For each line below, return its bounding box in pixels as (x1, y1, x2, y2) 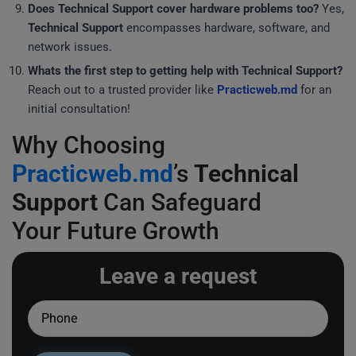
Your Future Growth (12, 217, 219, 245)
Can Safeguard (98, 188, 261, 216)
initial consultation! (28, 102, 130, 116)
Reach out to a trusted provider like (28, 83, 217, 97)
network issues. (28, 40, 112, 54)
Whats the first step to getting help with (28, 64, 242, 78)
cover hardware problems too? (153, 2, 319, 16)
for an (297, 83, 331, 97)
